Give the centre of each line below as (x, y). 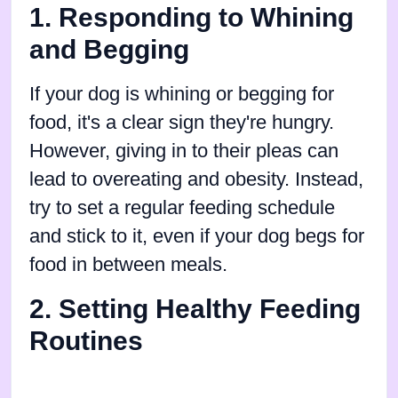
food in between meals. (128, 264)
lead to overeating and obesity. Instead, (196, 179)
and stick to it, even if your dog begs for (197, 236)
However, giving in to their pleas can (184, 151)
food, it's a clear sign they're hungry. (182, 122)
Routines (86, 340)
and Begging (109, 49)
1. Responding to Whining (191, 17)
